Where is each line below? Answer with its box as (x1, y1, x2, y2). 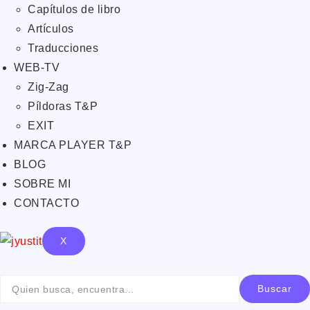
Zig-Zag (28, 81, 69, 93)
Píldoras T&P (28, 100, 98, 112)
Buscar (257, 283, 292, 294)
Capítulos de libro (28, 3, 120, 15)
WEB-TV (14, 62, 60, 73)
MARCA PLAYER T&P (14, 139, 131, 151)
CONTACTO (14, 197, 79, 209)
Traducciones (28, 42, 98, 54)
